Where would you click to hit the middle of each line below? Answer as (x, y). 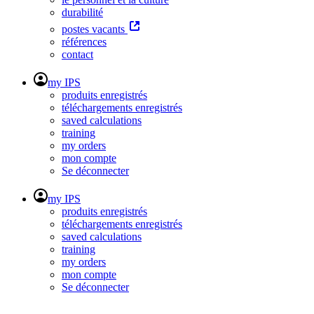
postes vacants (95, 29)
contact (77, 54)
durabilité (82, 12)
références (84, 41)
